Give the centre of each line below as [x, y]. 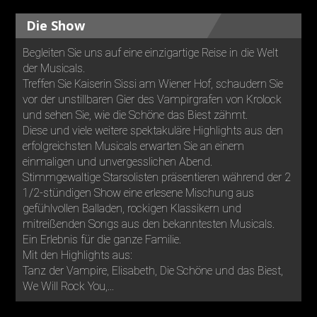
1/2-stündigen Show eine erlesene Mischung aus [139, 193]
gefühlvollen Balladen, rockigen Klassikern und [132, 209]
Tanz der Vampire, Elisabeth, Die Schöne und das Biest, [153, 271]
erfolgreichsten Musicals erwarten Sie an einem [134, 146]
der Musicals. [54, 69]
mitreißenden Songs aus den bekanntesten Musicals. [149, 224]
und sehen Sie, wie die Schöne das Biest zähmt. [136, 115]
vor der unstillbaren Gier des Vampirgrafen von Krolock [152, 100]
